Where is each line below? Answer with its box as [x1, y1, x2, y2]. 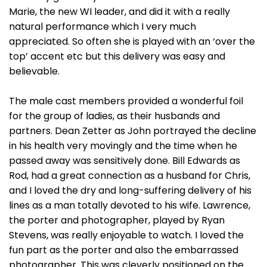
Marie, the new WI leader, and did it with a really [9, 5, 230, 18]
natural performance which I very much [9, 20, 196, 33]
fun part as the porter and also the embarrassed [9, 243, 238, 257]
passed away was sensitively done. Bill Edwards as [9, 154, 240, 167]
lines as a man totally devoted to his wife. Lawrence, [9, 198, 250, 212]
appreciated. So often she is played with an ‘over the [9, 35, 255, 48]
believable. [9, 64, 60, 78]
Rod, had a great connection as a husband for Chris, [9, 169, 250, 182]
